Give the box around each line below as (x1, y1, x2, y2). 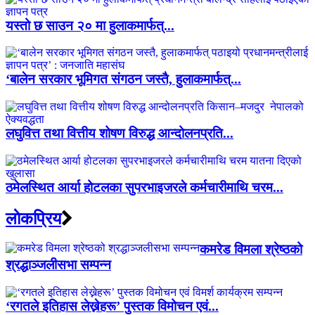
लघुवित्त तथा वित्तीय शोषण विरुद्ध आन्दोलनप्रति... (6, 125, 233, 141)
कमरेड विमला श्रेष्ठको (200, 242, 302, 257)
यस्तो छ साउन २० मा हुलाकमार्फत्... (6, 18, 174, 33)
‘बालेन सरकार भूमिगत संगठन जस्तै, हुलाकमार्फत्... (6, 72, 241, 87)
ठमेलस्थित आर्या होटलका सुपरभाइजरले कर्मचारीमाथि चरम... (6, 179, 283, 195)
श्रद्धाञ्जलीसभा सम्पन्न (6, 257, 111, 273)
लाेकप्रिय (6, 209, 61, 228)
